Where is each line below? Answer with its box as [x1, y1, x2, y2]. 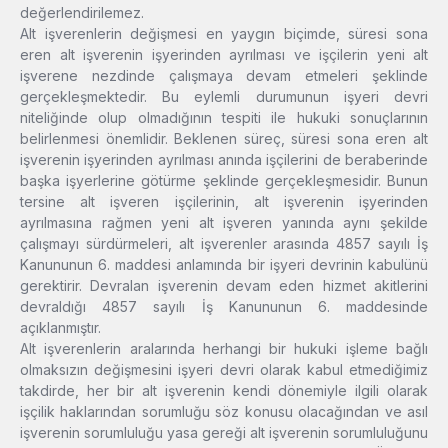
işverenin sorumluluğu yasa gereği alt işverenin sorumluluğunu [20, 424, 428, 442]
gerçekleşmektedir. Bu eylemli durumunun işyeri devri [20, 88, 428, 106]
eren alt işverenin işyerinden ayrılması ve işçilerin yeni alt [20, 46, 428, 64]
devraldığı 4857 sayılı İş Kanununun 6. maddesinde [20, 298, 428, 316]
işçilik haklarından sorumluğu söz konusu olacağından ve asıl [20, 403, 428, 421]
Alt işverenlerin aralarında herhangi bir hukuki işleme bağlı [20, 340, 428, 358]
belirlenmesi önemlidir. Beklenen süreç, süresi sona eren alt [20, 130, 428, 148]
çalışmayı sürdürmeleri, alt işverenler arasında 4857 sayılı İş [20, 235, 428, 253]
